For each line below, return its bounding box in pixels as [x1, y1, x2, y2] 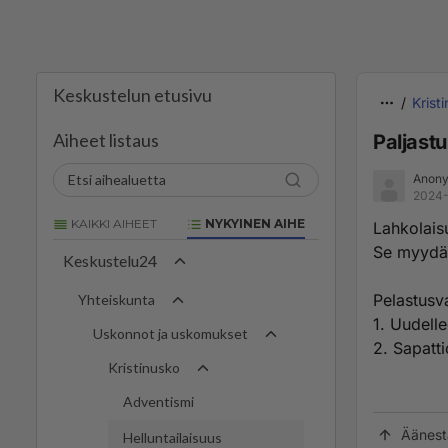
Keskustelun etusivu [53, 84, 212, 106]
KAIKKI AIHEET [68, 216, 157, 231]
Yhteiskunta [78, 291, 155, 309]
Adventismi [123, 393, 194, 411]
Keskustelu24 [63, 251, 157, 271]
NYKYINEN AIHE [202, 216, 305, 231]
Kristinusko [108, 359, 180, 377]
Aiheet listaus [53, 129, 159, 151]
